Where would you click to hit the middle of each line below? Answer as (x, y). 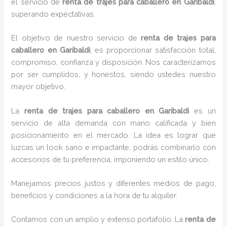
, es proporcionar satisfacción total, (153, 50)
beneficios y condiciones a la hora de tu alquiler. (94, 196)
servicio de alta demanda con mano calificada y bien (113, 123)
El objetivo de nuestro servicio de (76, 38)
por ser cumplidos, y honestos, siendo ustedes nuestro (113, 74)
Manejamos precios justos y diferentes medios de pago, (113, 183)
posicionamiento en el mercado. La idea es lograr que (113, 135)
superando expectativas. (53, 14)
